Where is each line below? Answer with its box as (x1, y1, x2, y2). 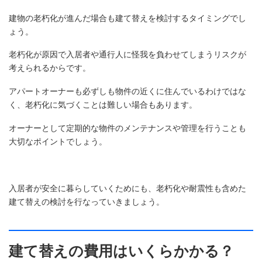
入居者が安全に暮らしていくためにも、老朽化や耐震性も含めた (9, 183, 246, 193)
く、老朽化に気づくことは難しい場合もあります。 (9, 100, 197, 110)
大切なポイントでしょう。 (9, 137, 107, 146)
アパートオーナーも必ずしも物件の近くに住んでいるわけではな (9, 87, 246, 96)
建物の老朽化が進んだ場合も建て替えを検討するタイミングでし (9, 13, 246, 23)
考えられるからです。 (9, 63, 91, 73)
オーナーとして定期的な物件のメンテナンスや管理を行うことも (9, 123, 246, 133)
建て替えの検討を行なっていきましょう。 (9, 196, 164, 206)
